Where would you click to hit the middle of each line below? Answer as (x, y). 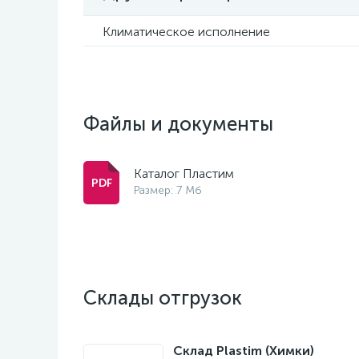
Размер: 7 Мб (168, 190)
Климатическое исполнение (186, 32)
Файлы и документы (178, 124)
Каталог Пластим (184, 173)
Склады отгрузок (163, 298)
